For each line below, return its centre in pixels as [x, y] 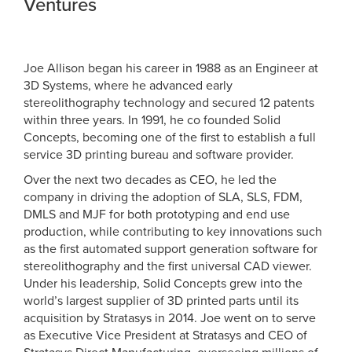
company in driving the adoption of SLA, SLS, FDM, [163, 198]
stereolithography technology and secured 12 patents [169, 103]
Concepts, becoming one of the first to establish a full [170, 138]
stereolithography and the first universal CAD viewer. [168, 267]
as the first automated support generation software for [170, 249]
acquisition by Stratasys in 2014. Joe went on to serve [170, 319]
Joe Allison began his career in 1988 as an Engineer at [171, 69]
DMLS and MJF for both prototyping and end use [157, 215]
